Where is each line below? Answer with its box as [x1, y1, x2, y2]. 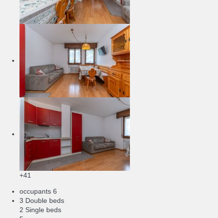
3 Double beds [19, 197, 64, 205]
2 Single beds [19, 206, 61, 214]
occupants [19, 187, 51, 196]
